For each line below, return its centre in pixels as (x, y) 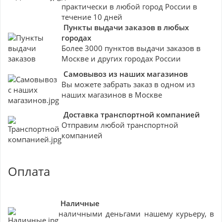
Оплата (29, 171)
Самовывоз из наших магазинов (126, 74)
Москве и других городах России (121, 58)
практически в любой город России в (129, 6)
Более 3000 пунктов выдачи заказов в (131, 48)
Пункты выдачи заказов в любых (125, 27)
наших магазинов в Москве (112, 95)
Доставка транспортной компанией (132, 114)
